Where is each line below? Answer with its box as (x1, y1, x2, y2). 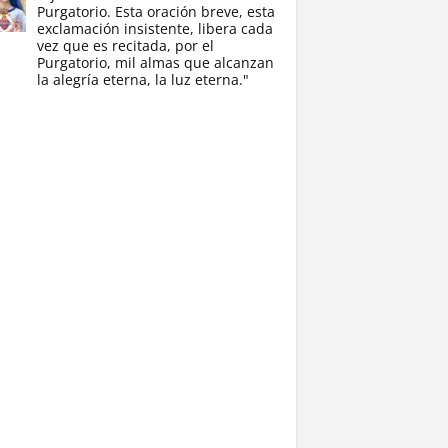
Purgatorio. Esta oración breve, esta (36, 2, 275, 21)
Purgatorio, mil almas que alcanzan (36, 53, 274, 72)
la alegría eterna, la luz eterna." (36, 70, 249, 89)
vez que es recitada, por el (36, 36, 214, 55)
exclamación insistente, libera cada (36, 19, 273, 38)
